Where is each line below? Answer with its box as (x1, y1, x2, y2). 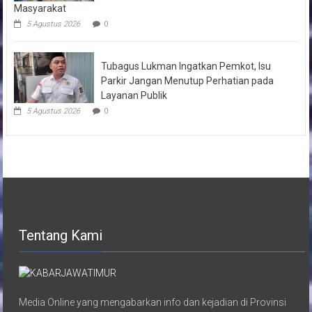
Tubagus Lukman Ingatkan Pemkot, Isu (100, 60, 271, 72)
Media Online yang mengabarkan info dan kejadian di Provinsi (19, 297, 287, 309)
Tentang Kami (19, 226, 103, 244)
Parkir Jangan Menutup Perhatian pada (100, 75, 274, 86)
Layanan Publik (100, 89, 167, 101)
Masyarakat (13, 2, 66, 14)
